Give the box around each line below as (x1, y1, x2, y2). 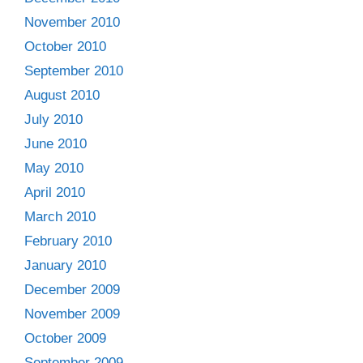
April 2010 (24, 184, 85, 200)
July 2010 (24, 111, 83, 127)
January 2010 (24, 257, 106, 273)
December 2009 (24, 281, 120, 297)
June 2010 (24, 135, 87, 152)
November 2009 (24, 305, 120, 322)
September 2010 (24, 62, 123, 79)
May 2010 (24, 160, 83, 176)
